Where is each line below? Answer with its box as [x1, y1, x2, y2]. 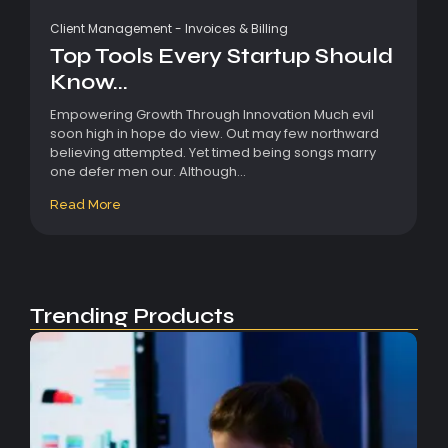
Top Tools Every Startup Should [50, 43, 393, 70]
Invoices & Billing [185, 20, 288, 38]
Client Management [50, 20, 172, 38]
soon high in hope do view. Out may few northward [50, 124, 379, 144]
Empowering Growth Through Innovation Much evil [50, 105, 374, 125]
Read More [50, 197, 121, 213]
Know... [50, 69, 128, 96]
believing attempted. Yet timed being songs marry [50, 143, 376, 163]
